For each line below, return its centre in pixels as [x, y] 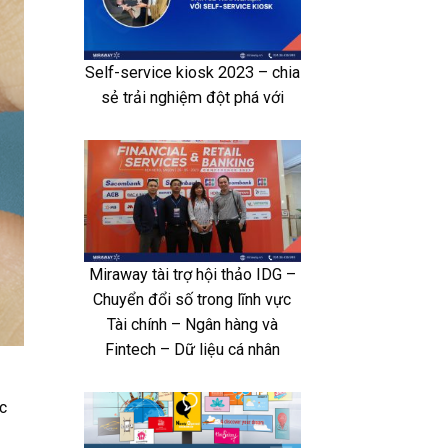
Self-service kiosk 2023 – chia [192, 72]
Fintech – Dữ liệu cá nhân [192, 350]
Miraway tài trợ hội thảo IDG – [192, 275]
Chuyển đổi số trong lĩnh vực [192, 300]
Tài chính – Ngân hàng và [192, 325]
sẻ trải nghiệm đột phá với [192, 97]
